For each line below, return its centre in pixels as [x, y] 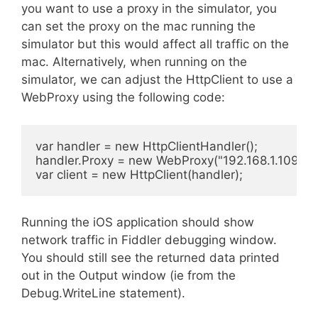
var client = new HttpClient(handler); [139, 174]
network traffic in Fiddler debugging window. [149, 240]
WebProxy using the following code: [123, 97]
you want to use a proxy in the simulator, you [149, 9]
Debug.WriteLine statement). [103, 293]
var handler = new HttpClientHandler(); [147, 146]
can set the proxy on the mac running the [138, 26]
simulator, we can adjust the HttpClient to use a [157, 79]
